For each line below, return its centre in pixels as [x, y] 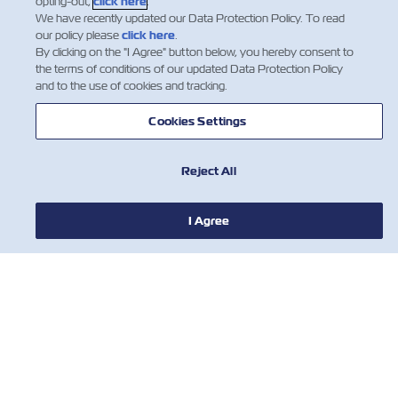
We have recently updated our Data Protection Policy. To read [190, 18]
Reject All [209, 171]
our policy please [78, 35]
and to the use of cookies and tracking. [131, 86]
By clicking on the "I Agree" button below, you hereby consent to [194, 52]
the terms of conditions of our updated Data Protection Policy [189, 69]
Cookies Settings [198, 121]
